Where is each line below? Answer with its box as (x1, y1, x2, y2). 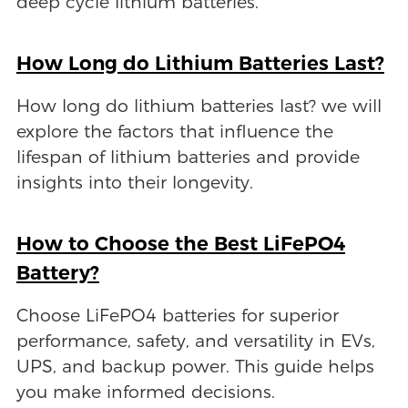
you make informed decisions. (15, 381, 275, 403)
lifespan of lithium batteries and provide (15, 146, 360, 168)
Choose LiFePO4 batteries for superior (15, 304, 339, 326)
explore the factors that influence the (15, 120, 333, 142)
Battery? (15, 260, 99, 284)
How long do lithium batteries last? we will (15, 95, 382, 117)
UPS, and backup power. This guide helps (15, 355, 374, 377)
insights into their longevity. (15, 171, 253, 193)
